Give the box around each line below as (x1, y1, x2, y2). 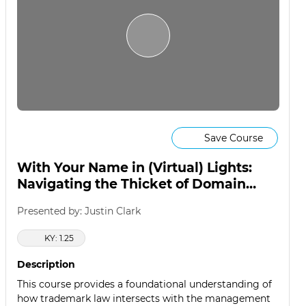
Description (17, 258, 75, 271)
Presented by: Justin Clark (17, 205, 141, 218)
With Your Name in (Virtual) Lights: (17, 160, 252, 176)
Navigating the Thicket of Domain (17, 176, 246, 192)
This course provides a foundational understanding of (17, 278, 272, 291)
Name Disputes (17, 193, 121, 208)
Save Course (204, 131, 263, 144)
